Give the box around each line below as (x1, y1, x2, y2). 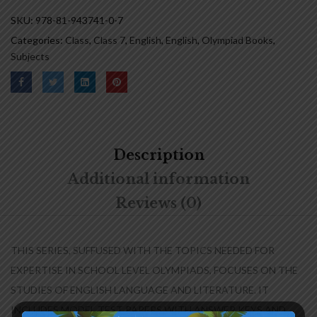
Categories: (11, 33, 65, 46)
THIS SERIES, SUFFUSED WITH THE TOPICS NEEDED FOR (11, 243, 275, 256)
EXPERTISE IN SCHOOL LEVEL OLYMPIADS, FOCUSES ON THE (11, 263, 298, 276)
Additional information (67, 170, 250, 188)
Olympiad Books (202, 33, 273, 46)
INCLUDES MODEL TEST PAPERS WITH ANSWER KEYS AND (11, 303, 286, 316)
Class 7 (93, 33, 125, 46)
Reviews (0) (115, 194, 202, 212)
